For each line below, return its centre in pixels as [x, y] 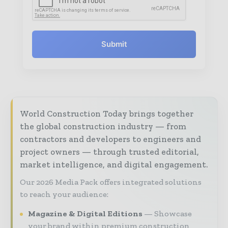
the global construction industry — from [103, 126]
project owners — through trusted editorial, [109, 152]
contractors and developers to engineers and [110, 139]
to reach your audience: [64, 194]
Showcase [173, 214]
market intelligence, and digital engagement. [114, 165]
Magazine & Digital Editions [85, 214]
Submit [114, 44]
